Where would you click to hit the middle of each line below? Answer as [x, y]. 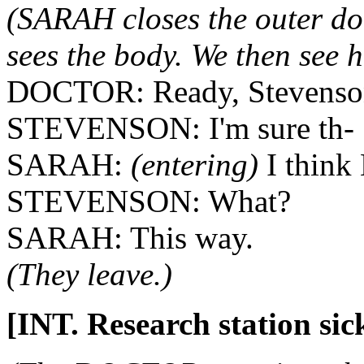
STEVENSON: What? [149, 201]
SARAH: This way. [130, 238]
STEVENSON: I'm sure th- [180, 128]
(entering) [195, 165]
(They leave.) [89, 274]
